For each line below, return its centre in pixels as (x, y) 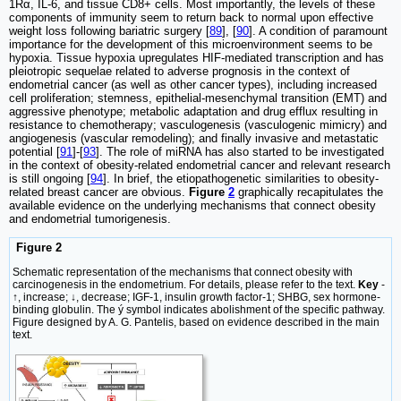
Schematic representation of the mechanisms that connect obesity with (183, 272)
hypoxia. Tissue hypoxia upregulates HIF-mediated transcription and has (196, 58)
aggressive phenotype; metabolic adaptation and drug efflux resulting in (193, 112)
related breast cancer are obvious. (99, 192)
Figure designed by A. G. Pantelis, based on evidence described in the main (196, 322)
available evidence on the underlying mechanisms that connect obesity (192, 206)
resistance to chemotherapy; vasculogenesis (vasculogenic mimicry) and (198, 125)
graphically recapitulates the (309, 192)
